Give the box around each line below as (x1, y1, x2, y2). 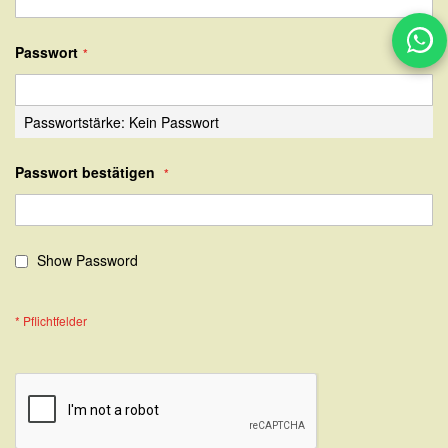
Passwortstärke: (24, 111, 129, 132)
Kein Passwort (129, 111, 219, 132)
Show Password (37, 249, 138, 270)
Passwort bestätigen (15, 161, 155, 182)
